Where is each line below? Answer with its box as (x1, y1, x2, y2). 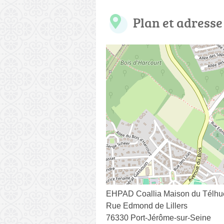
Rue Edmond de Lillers (106, 201, 187, 210)
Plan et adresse (133, 13, 222, 32)
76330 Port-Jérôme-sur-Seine (106, 213, 211, 222)
